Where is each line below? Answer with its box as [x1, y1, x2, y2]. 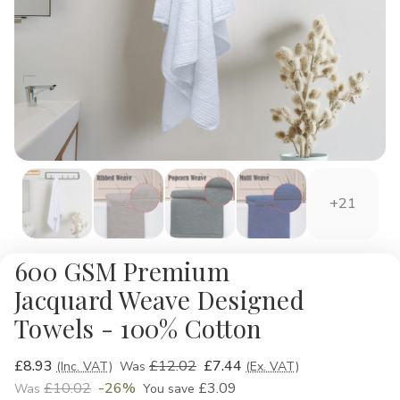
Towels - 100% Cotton [14, 312, 262, 345]
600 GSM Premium [14, 254, 229, 287]
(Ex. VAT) [246, 358, 299, 375]
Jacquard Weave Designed [14, 283, 304, 316]
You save [143, 380, 195, 397]
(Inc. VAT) [56, 358, 112, 375]
